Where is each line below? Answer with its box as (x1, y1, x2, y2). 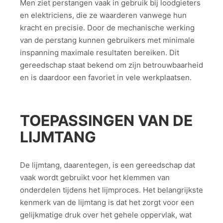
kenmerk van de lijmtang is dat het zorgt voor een (20, 198, 194, 208)
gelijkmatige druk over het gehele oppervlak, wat (20, 210, 192, 220)
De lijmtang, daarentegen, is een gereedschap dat (20, 160, 195, 170)
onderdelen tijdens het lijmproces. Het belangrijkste (20, 185, 203, 195)
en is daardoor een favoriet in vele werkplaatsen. (20, 72, 192, 82)
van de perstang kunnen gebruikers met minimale (20, 35, 195, 45)
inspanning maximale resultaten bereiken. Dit (20, 47, 179, 57)
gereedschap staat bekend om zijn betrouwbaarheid (20, 60, 203, 70)
